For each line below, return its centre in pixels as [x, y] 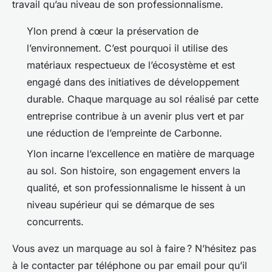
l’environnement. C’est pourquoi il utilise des [127, 48]
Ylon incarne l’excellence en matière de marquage [141, 154]
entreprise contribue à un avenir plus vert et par [135, 116]
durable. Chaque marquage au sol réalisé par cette [143, 99]
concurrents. [57, 222]
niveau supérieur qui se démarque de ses [121, 205]
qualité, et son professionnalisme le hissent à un [136, 188]
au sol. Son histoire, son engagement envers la [134, 171]
